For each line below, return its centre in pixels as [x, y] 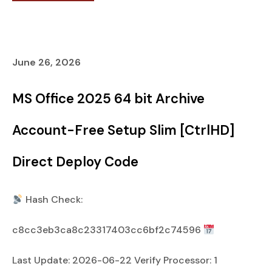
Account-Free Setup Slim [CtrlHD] [123, 130]
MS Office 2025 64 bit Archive [108, 99]
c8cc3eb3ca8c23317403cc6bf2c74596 [108, 230]
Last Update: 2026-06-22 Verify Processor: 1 [115, 260]
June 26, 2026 [46, 62]
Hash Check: [53, 199]
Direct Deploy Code [75, 162]
